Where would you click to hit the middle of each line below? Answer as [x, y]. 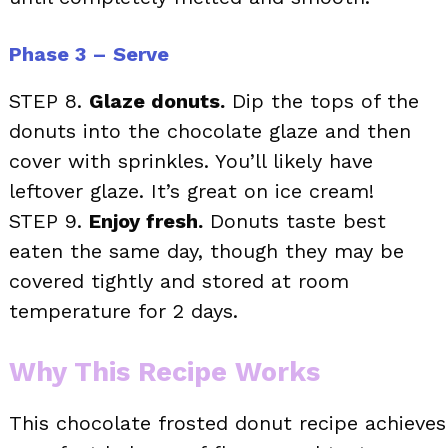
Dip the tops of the [322, 100]
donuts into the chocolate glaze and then [210, 130]
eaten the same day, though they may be [206, 250]
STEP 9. [49, 220]
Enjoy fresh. [146, 220]
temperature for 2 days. [123, 310]
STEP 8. [49, 100]
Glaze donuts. [157, 100]
